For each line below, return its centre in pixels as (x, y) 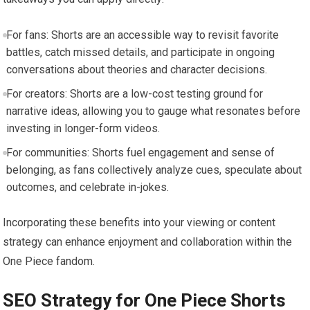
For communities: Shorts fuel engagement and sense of (140, 152)
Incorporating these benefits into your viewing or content (139, 222)
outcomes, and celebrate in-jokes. (87, 187)
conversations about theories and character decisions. (136, 69)
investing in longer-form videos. (83, 128)
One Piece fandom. (49, 261)
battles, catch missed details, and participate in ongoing (140, 52)
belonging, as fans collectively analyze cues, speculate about (154, 170)
